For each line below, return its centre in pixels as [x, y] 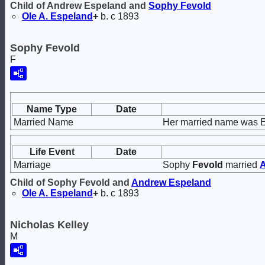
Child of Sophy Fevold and [71, 182]
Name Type [52, 109]
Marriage [32, 165]
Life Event [52, 152]
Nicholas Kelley [49, 225]
